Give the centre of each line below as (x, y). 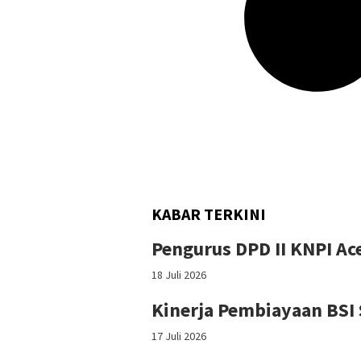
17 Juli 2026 (179, 336)
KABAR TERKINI (209, 214)
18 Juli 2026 (179, 274)
